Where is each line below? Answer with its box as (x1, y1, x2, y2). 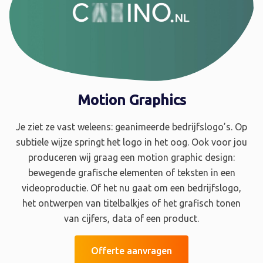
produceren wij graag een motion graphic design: (28, 152, 235, 163)
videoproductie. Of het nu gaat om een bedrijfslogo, (22, 183, 241, 193)
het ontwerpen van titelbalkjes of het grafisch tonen (22, 198, 241, 208)
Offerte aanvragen (91, 245, 172, 256)
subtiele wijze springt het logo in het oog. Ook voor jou (16, 137, 247, 147)
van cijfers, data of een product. (64, 213, 199, 224)
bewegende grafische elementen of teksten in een (28, 167, 235, 178)
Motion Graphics (77, 92, 186, 108)
